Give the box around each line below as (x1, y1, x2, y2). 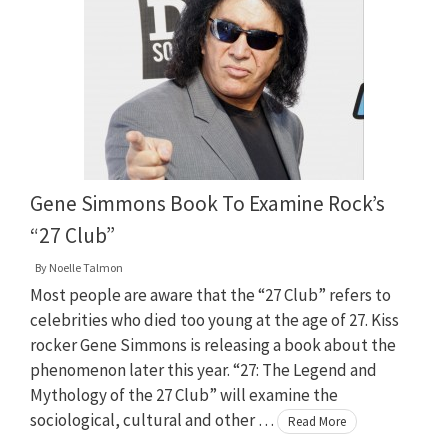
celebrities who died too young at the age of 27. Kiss (30, 308, 399, 331)
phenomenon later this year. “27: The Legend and (30, 358, 377, 381)
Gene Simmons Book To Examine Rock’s (30, 189, 385, 217)
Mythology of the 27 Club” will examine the (30, 383, 338, 406)
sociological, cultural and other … (30, 408, 277, 431)
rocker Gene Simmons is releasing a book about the (30, 333, 396, 356)
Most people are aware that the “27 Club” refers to (30, 283, 391, 306)
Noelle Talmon (49, 259, 123, 275)
